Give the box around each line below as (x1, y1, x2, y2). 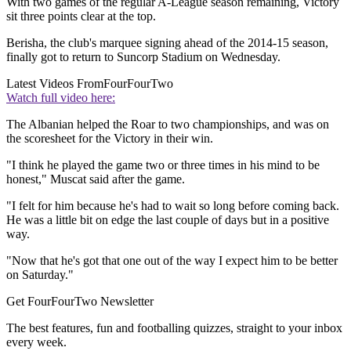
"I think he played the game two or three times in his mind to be (6, 158, 320, 172)
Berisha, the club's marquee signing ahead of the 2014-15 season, (6, 36, 328, 50)
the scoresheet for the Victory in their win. (6, 132, 213, 146)
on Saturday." (6, 268, 74, 282)
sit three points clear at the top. (6, 9, 156, 24)
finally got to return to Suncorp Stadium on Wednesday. (6, 50, 280, 64)
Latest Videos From (6, 77, 103, 91)
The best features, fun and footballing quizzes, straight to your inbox (6, 321, 342, 335)
